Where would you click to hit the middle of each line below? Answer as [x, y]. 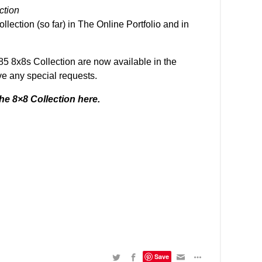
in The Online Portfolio [116, 24]
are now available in [120, 62]
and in [176, 24]
